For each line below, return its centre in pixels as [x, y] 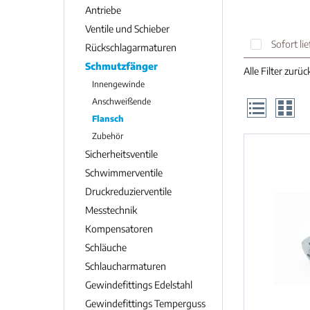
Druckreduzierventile [128, 191]
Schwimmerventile [124, 173]
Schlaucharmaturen [126, 266]
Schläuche [106, 247]
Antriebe [103, 10]
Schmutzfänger [121, 66]
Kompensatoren [119, 229]
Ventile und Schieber [127, 29]
